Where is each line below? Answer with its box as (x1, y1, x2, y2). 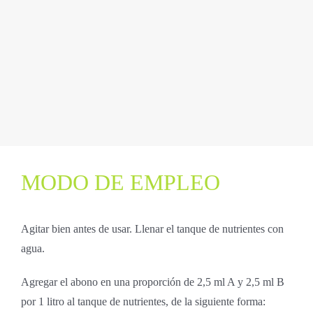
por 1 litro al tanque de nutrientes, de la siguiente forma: (20, 295, 265, 307)
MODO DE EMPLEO (20, 169, 220, 195)
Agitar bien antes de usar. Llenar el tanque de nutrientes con (20, 222, 284, 235)
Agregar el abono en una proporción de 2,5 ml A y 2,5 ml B (20, 275, 284, 288)
